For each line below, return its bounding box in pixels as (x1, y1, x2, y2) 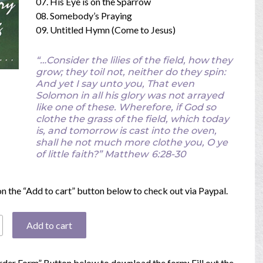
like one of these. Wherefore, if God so (35, 101, 216, 113)
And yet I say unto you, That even (35, 77, 194, 89)
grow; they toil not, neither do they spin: (35, 66, 226, 77)
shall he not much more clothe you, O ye (35, 136, 228, 148)
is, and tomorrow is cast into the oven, (35, 124, 217, 136)
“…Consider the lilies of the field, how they (35, 54, 232, 66)
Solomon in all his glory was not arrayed (35, 89, 224, 101)
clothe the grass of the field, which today (35, 113, 229, 124)
